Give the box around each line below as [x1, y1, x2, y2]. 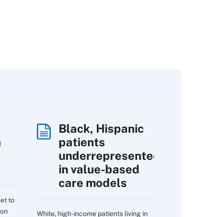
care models [59, 176, 127, 189]
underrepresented [59, 149, 160, 162]
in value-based [59, 162, 139, 176]
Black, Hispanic [59, 122, 144, 135]
